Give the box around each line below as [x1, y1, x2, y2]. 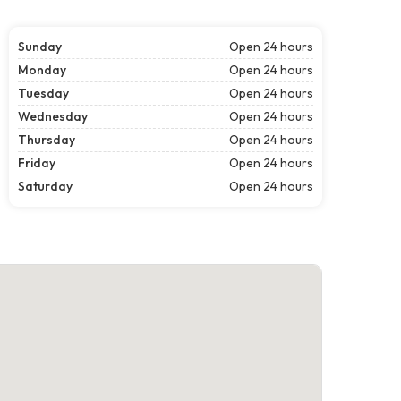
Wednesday [18, 107, 88, 124]
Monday [18, 61, 66, 78]
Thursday [18, 131, 75, 148]
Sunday [18, 38, 62, 55]
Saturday [18, 177, 73, 194]
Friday [18, 154, 55, 171]
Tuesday [18, 84, 69, 101]
